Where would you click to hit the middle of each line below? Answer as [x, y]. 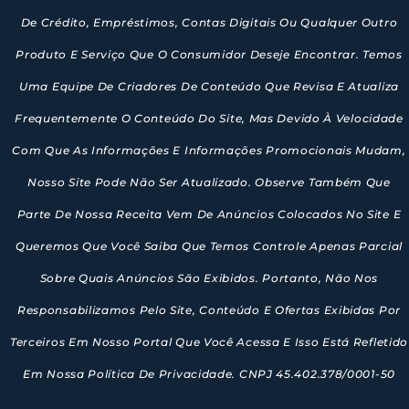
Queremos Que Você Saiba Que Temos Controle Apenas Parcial [209, 246]
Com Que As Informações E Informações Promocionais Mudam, [209, 150]
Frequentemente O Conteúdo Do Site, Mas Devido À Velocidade [209, 118]
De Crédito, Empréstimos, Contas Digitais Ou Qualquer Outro [209, 22]
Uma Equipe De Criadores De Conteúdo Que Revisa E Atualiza [209, 86]
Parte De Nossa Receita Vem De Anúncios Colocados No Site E [209, 214]
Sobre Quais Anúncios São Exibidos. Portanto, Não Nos [209, 278]
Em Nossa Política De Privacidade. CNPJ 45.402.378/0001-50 [209, 373]
